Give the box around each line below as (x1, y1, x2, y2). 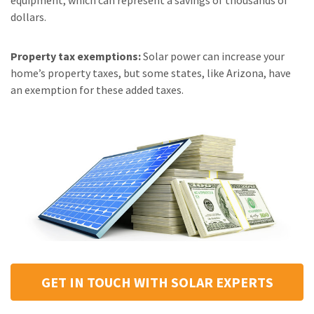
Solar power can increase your (141, 49, 285, 63)
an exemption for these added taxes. (11, 83, 184, 97)
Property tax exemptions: (11, 49, 141, 63)
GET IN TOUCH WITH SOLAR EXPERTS (41, 273, 273, 291)
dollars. (11, 10, 46, 24)
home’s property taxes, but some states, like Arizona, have (11, 66, 291, 80)
